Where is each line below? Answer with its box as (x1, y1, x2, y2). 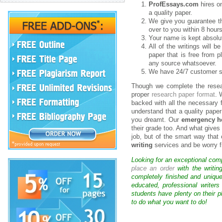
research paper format (151, 91, 215, 98)
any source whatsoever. (149, 59, 217, 67)
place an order (131, 165, 174, 172)
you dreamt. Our (131, 116, 181, 123)
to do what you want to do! (131, 198, 207, 206)
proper (131, 91, 152, 98)
